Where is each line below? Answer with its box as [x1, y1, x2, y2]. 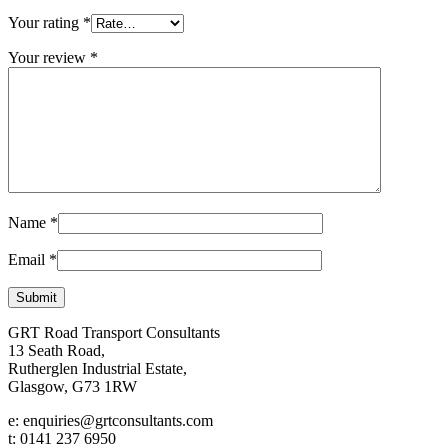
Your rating [8, 14, 83, 32]
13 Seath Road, [8, 342, 105, 360]
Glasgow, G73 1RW [8, 378, 137, 396]
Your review [8, 49, 90, 67]
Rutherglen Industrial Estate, [8, 360, 187, 378]
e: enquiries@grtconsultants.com [8, 412, 213, 430]
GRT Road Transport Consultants [8, 324, 220, 342]
